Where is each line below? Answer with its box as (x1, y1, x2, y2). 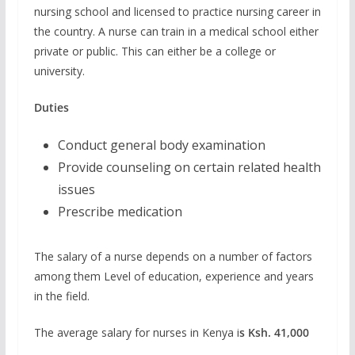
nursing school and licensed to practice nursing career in (33, 3, 321, 19)
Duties (33, 99, 69, 115)
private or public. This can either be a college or (33, 43, 276, 59)
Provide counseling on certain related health (57, 158, 321, 176)
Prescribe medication (57, 202, 182, 220)
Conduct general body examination (57, 136, 265, 154)
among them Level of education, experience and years (33, 268, 314, 284)
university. (33, 63, 85, 78)
